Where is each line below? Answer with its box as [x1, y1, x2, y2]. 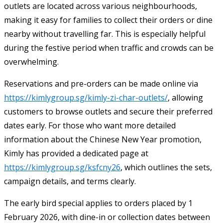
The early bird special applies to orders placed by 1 [4, 197, 193, 209]
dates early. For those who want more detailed [4, 119, 176, 131]
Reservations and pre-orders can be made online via [4, 78, 198, 89]
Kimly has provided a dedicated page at [4, 147, 148, 159]
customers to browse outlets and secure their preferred [4, 106, 213, 117]
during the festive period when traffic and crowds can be [4, 42, 214, 53]
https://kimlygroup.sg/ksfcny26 [4, 161, 120, 173]
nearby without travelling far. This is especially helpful [4, 28, 206, 39]
